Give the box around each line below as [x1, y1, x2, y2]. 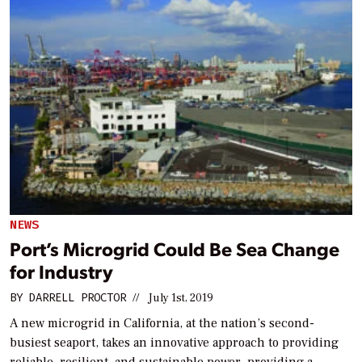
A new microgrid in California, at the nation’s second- [10, 314, 314, 331]
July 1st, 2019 [148, 290, 213, 305]
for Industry [10, 258, 113, 284]
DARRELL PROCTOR [29, 289, 126, 305]
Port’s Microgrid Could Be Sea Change [10, 235, 339, 261]
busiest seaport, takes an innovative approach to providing [10, 334, 339, 351]
